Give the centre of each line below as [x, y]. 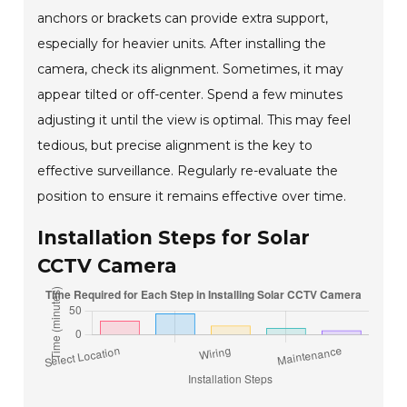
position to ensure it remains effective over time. [192, 197]
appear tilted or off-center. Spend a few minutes [190, 95]
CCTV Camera [107, 266]
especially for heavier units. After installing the [182, 44]
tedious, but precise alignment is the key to [175, 146]
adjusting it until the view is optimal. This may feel [194, 120]
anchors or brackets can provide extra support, [183, 19]
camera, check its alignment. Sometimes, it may [191, 69]
